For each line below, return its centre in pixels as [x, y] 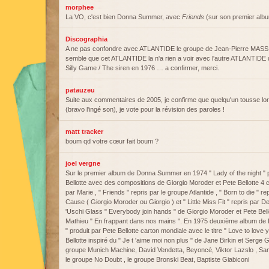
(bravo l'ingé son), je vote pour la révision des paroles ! [145, 109]
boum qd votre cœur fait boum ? [112, 141]
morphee [80, 7]
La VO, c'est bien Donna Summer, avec [124, 17]
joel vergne [83, 163]
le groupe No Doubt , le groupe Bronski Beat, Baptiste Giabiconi [157, 259]
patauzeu [80, 90]
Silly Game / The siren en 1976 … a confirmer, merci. [142, 68]
